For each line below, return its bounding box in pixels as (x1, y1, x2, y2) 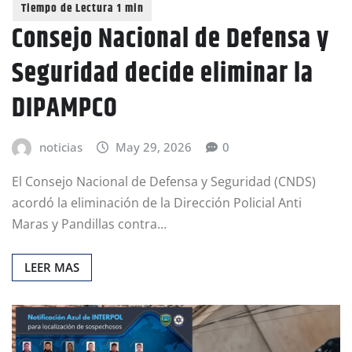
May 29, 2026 (115, 139, 192, 156)
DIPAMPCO (12, 88, 118, 130)
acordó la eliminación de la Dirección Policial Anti (12, 193, 302, 211)
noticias (38, 139, 82, 156)
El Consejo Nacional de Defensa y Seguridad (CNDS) (12, 172, 316, 190)
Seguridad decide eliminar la (12, 53, 313, 95)
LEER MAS (24, 258, 79, 275)
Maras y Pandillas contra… (12, 214, 167, 233)
